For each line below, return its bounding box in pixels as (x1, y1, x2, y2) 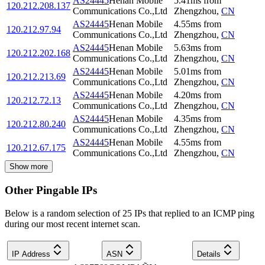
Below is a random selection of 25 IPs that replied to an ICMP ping (5, 208, 254, 218)
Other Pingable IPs (5, 183, 97, 196)
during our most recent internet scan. (5, 218, 140, 229)
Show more (9, 162, 48, 172)
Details (197, 249, 221, 258)
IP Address (12, 249, 50, 258)
